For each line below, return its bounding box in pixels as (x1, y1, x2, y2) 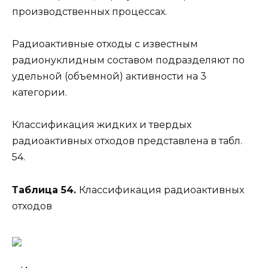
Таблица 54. (12, 184, 79, 196)
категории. (12, 87, 67, 99)
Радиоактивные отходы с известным (12, 38, 198, 50)
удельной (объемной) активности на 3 (12, 71, 206, 83)
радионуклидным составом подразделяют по (12, 54, 245, 66)
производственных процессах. (12, 6, 167, 18)
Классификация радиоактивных (79, 184, 244, 196)
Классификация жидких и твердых (12, 119, 191, 131)
